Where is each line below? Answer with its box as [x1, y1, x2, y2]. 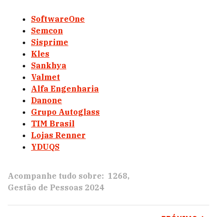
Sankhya [31, 61, 66, 71]
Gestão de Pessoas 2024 [8, 183, 104, 193]
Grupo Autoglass [31, 107, 100, 117]
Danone [31, 95, 62, 106]
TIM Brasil [31, 119, 75, 129]
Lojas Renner [31, 130, 86, 140]
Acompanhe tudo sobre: [8, 171, 104, 181]
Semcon [31, 26, 63, 36]
